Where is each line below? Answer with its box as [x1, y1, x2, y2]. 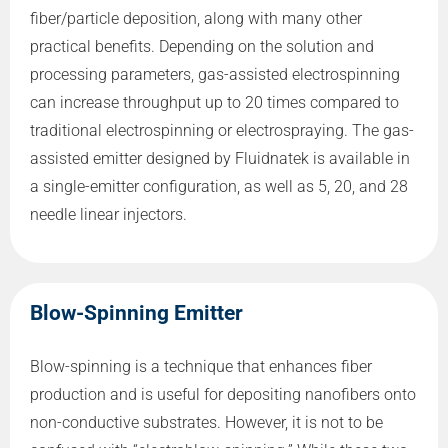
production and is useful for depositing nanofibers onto [30, 385, 416, 405]
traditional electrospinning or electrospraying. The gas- [30, 120, 414, 140]
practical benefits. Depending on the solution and [30, 36, 374, 56]
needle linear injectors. [30, 204, 187, 224]
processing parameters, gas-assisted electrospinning [30, 64, 400, 84]
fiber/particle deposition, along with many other [30, 8, 362, 28]
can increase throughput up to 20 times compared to [30, 92, 399, 112]
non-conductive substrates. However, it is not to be [30, 413, 383, 433]
